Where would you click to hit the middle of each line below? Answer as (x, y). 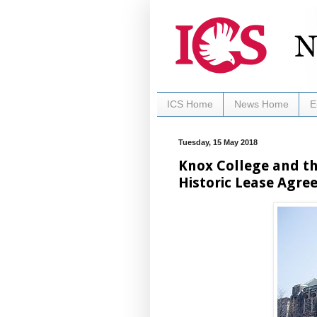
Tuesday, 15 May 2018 (218, 142)
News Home (261, 104)
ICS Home (190, 104)
